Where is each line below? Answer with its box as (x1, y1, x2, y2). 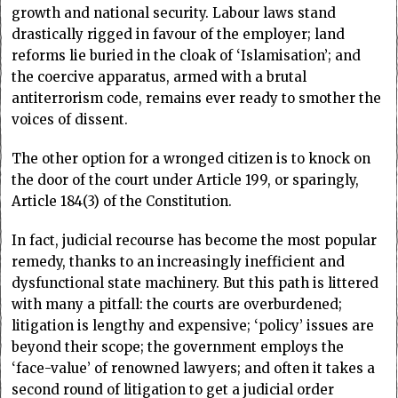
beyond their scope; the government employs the (12, 338, 345, 356)
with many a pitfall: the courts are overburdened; (12, 296, 343, 314)
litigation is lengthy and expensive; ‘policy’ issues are (12, 317, 375, 335)
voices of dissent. (12, 111, 129, 129)
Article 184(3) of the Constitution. (12, 193, 233, 211)
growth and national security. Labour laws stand (12, 4, 337, 22)
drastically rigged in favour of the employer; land (12, 26, 346, 44)
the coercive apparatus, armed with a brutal (12, 68, 307, 86)
